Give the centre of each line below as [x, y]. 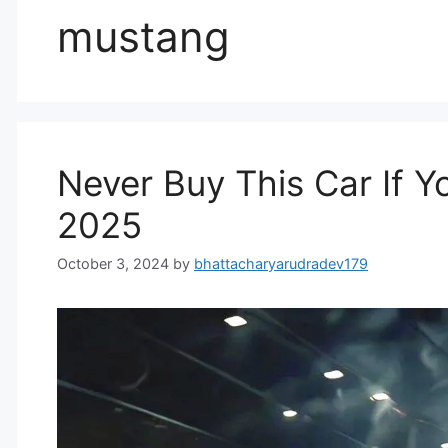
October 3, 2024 [113, 264]
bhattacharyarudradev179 [281, 264]
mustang [143, 36]
